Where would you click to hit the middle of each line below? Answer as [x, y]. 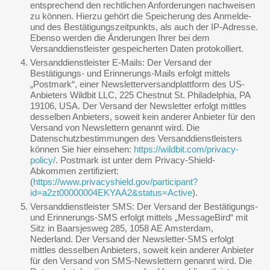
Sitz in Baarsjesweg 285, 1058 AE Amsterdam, [122, 228]
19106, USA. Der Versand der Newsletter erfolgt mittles [138, 106]
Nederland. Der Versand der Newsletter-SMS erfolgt [132, 239]
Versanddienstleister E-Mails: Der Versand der [121, 62]
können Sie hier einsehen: [82, 149]
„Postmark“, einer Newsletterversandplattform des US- [137, 84]
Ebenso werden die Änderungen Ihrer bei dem [120, 38]
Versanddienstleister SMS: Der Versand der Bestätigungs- [144, 206]
